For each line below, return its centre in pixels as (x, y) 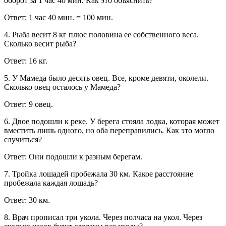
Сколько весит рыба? (40, 44)
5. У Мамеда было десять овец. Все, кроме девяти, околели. (106, 78)
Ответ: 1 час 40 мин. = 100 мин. (59, 18)
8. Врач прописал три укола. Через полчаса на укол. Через (103, 217)
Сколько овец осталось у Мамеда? (62, 87)
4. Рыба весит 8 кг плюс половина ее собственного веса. (101, 35)
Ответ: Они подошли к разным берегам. (73, 157)
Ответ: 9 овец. (29, 104)
